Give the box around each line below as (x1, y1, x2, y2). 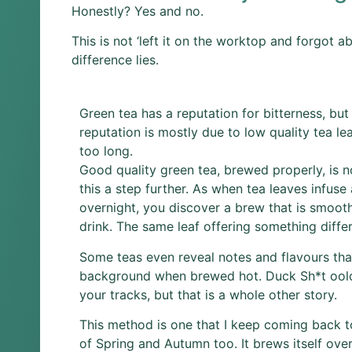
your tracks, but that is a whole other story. (79, 286, 337, 302)
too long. (79, 143, 137, 159)
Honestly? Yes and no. (71, 2, 203, 19)
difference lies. (71, 52, 159, 68)
